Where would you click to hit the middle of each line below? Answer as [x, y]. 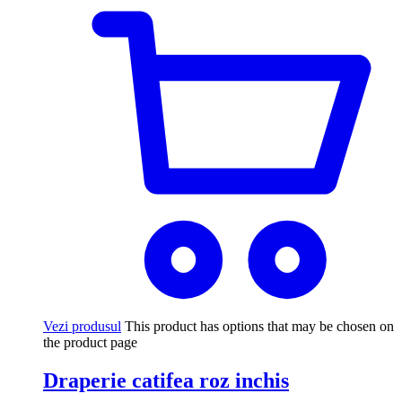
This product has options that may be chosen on [259, 326]
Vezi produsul [82, 326]
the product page [90, 342]
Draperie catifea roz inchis [166, 380]
